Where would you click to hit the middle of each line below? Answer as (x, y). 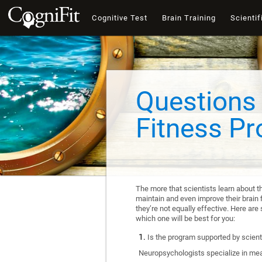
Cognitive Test (120, 18)
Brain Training (189, 18)
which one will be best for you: (185, 218)
